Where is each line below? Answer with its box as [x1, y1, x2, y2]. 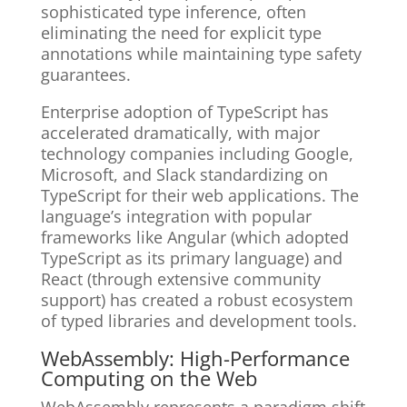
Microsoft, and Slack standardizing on [40, 164, 328, 186]
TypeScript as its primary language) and [40, 247, 342, 270]
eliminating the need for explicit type [40, 22, 322, 45]
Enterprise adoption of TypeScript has [40, 101, 329, 124]
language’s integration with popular [40, 205, 312, 228]
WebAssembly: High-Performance [40, 344, 350, 372]
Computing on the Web [40, 364, 257, 392]
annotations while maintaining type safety [40, 43, 362, 65]
